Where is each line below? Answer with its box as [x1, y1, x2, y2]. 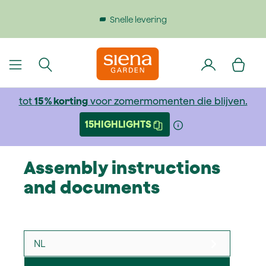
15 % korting [34, 96, 88, 106]
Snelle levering [107, 14, 167, 24]
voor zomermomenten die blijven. [87, 96, 248, 106]
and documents [24, 177, 160, 197]
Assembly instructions [24, 157, 221, 178]
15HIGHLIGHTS [84, 119, 151, 129]
